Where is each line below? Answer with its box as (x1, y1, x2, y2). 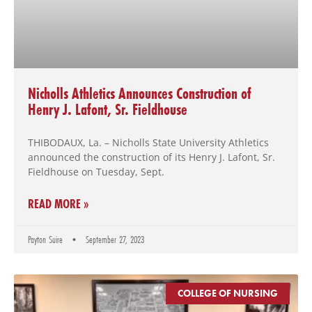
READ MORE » (28, 195, 89, 213)
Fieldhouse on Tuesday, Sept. (28, 165, 164, 179)
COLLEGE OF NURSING (178, 287, 279, 300)
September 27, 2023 (83, 233, 144, 247)
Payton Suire (28, 233, 65, 247)
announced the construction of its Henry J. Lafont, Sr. (28, 150, 275, 164)
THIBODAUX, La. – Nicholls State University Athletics (28, 136, 269, 150)
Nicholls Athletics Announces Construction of (28, 83, 251, 104)
